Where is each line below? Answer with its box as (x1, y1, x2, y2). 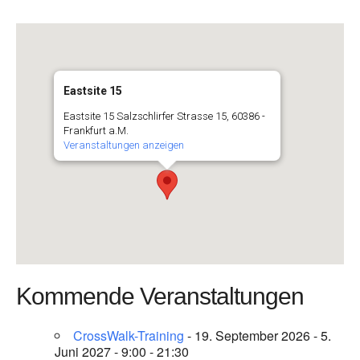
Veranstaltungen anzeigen (63, 139, 184, 151)
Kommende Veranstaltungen (16, 283, 304, 309)
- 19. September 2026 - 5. (184, 326, 331, 345)
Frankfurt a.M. (63, 125, 129, 137)
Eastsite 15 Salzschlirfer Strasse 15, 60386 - (63, 110, 265, 122)
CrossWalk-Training (73, 326, 184, 345)
